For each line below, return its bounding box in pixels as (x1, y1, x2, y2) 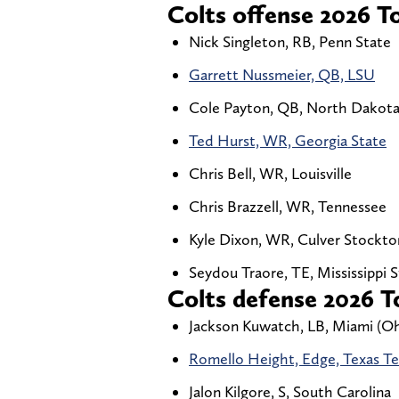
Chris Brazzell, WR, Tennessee (189, 196, 387, 216)
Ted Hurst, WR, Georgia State (189, 130, 387, 150)
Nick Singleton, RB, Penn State (189, 31, 391, 51)
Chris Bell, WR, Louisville (189, 163, 352, 183)
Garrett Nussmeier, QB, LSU (189, 64, 375, 84)
